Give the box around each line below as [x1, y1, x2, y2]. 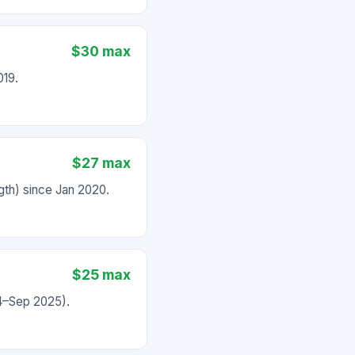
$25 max [72, 266, 131, 283]
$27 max [72, 155, 131, 171]
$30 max [71, 43, 131, 59]
